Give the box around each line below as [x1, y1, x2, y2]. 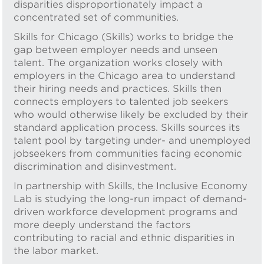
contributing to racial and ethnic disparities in [14, 232, 235, 243]
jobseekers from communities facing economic [14, 147, 242, 159]
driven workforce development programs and [14, 206, 237, 217]
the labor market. [14, 245, 101, 256]
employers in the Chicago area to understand [14, 70, 235, 81]
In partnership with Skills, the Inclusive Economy [14, 180, 247, 192]
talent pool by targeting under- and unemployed [14, 134, 250, 146]
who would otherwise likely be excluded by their [14, 108, 248, 120]
